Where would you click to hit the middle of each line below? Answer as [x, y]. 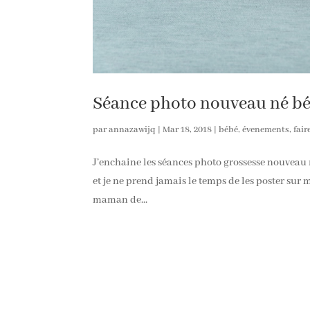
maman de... [120, 200]
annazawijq [133, 129]
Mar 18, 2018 [188, 129]
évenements [266, 129]
